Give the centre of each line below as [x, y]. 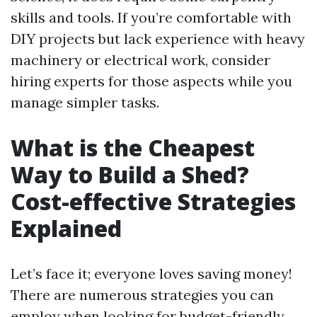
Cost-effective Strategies [153, 201]
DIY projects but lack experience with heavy [158, 39]
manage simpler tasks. [85, 102]
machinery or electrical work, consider [140, 60]
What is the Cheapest [133, 148]
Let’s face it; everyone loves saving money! [151, 273]
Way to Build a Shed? [130, 174]
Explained [66, 228]
